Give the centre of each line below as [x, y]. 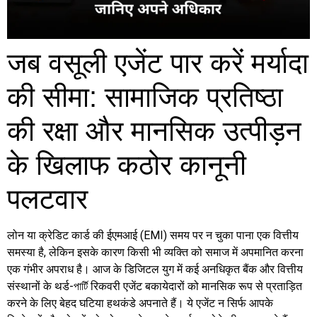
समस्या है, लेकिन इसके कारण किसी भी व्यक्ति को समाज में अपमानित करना [155, 252]
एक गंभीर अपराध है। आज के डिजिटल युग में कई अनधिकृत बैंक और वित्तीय [155, 269]
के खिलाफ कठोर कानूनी [127, 165]
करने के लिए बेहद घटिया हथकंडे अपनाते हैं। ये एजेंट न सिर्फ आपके [140, 303]
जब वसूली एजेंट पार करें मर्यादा [158, 63]
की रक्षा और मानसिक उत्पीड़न [154, 131]
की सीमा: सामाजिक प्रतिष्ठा [145, 97]
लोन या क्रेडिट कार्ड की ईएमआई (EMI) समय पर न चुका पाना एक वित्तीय [153, 235]
